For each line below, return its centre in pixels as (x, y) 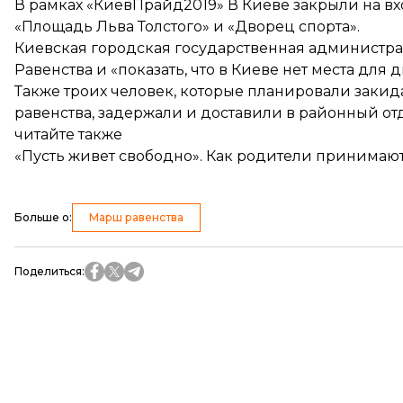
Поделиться (48, 271)
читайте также (68, 134)
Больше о (42, 217)
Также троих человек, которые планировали (184, 91)
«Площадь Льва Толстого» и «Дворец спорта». (187, 27)
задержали (140, 113)
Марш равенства (136, 217)
